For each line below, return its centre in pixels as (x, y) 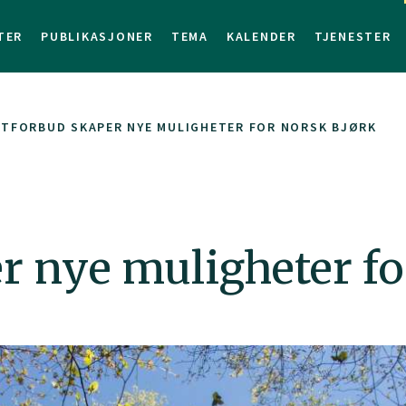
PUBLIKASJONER (97, 36)
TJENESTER (353, 36)
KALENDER (261, 36)
